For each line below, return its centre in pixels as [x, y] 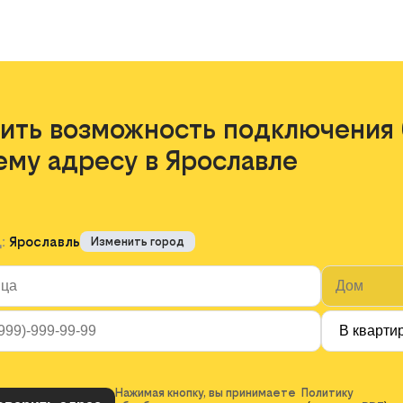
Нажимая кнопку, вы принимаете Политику [234, 392]
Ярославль [45, 242]
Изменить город [138, 241]
